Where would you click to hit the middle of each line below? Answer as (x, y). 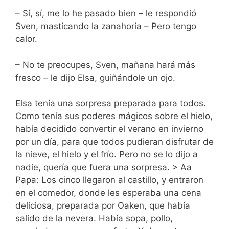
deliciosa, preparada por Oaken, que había (103, 206)
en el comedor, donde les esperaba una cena (108, 193)
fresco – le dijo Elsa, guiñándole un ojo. (95, 77)
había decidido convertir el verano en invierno (109, 129)
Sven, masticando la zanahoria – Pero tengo (106, 26)
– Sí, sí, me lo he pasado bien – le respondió (106, 14)
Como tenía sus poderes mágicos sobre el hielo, (114, 116)
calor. (26, 39)
